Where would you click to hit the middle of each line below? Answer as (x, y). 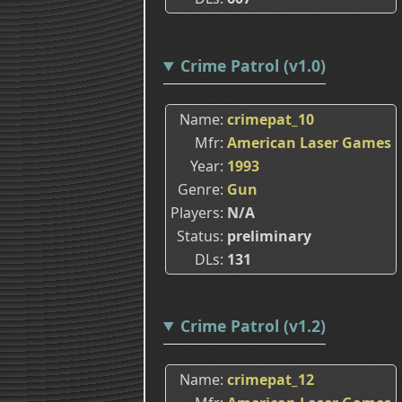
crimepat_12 (271, 379)
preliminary (269, 236)
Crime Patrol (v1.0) (253, 66)
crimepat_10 (271, 119)
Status (198, 236)
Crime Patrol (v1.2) (253, 325)
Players (195, 212)
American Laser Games (309, 142)
